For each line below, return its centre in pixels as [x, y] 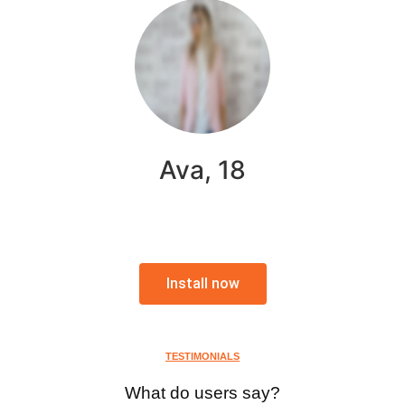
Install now [202, 283]
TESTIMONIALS [202, 356]
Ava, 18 [202, 170]
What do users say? [202, 392]
